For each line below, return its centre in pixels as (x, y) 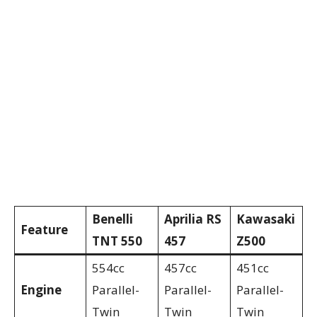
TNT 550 (117, 241)
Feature (44, 229)
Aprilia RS (193, 219)
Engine (41, 289)
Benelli (113, 219)
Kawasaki (266, 219)
